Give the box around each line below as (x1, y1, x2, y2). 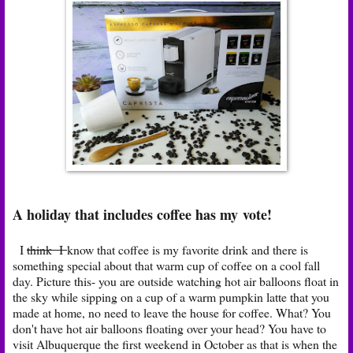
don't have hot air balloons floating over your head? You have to (13, 319, 326, 336)
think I (27, 240, 67, 258)
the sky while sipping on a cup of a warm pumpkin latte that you (13, 288, 329, 305)
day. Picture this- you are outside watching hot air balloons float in (13, 272, 339, 289)
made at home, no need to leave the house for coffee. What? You (13, 303, 331, 321)
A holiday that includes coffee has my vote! (13, 203, 272, 225)
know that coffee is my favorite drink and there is (67, 240, 308, 258)
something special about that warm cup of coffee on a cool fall (13, 256, 320, 273)
